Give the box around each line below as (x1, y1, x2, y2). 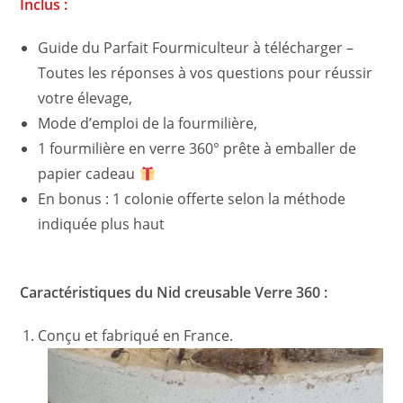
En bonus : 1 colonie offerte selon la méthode (38, 189, 346, 210)
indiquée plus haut (38, 214, 166, 235)
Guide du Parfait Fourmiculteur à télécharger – (38, 38, 354, 58)
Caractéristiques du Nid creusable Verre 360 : (20, 282, 332, 303)
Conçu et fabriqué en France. (38, 326, 234, 346)
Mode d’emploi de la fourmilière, (38, 113, 258, 134)
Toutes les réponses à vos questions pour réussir (38, 63, 373, 84)
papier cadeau (38, 164, 139, 184)
